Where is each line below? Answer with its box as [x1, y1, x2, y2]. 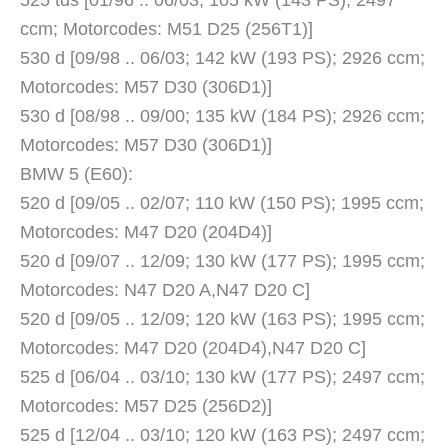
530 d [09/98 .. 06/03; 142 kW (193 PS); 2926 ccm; [20, 48, 425, 69]
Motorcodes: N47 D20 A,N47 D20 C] [20, 280, 310, 301]
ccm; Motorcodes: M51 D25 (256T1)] [20, 19, 313, 40]
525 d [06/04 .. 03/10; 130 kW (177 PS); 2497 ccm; [20, 367, 425, 388]
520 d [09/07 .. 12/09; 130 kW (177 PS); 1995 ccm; [20, 251, 425, 272]
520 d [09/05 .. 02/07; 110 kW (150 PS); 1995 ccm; [20, 193, 424, 214]
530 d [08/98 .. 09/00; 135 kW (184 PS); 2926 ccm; [20, 106, 425, 127]
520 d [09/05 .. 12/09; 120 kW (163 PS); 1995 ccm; [20, 309, 425, 330]
